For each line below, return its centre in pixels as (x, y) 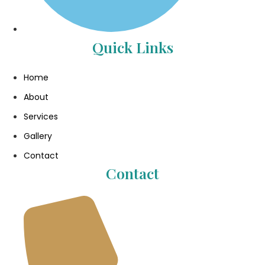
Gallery (38, 136)
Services (41, 116)
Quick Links (132, 47)
